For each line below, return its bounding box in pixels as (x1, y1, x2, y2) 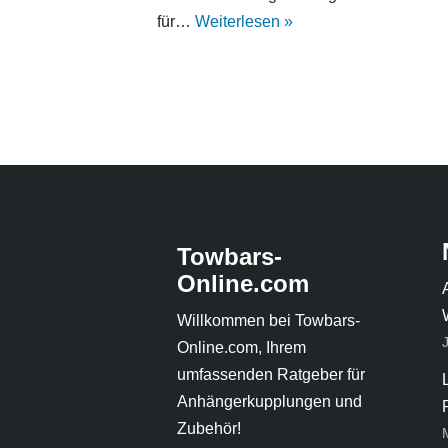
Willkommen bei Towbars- (177, 312, 360, 330)
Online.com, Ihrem (177, 339, 306, 357)
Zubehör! (177, 420, 241, 438)
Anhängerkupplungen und (177, 393, 362, 411)
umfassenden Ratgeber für (177, 366, 365, 384)
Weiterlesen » (195, 13, 293, 31)
